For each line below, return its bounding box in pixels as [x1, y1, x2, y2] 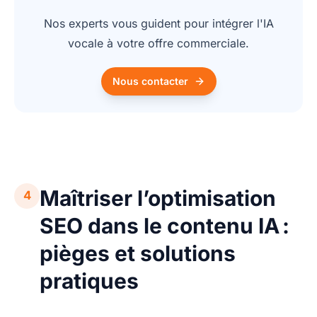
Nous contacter [112, 74, 188, 87]
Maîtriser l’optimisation [40, 185, 276, 211]
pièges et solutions [40, 240, 236, 266]
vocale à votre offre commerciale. [68, 35, 249, 50]
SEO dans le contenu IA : [40, 212, 289, 238]
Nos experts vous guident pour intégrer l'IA [43, 16, 274, 30]
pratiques [40, 267, 139, 294]
